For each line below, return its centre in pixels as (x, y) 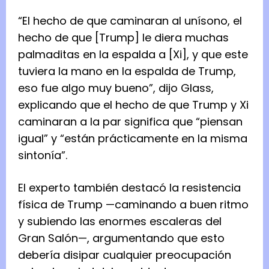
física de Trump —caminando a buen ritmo (133, 205)
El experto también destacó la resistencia (129, 188)
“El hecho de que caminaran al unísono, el (130, 21)
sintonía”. (43, 156)
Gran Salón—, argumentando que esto (121, 238)
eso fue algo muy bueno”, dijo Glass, (116, 88)
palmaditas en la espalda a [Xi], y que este (133, 55)
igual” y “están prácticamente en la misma (133, 139)
